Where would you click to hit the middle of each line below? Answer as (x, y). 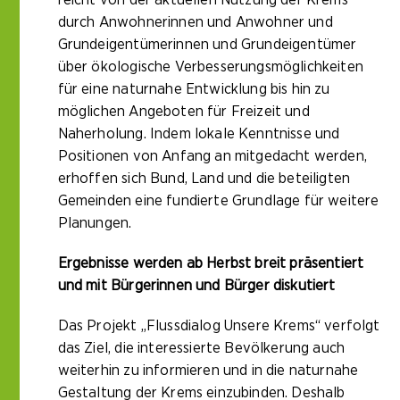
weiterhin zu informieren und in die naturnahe (208, 371)
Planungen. (95, 223)
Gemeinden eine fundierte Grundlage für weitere (218, 201)
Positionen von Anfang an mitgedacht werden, (212, 156)
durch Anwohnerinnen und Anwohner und (195, 22)
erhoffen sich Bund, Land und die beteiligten (204, 179)
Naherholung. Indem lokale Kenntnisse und (199, 134)
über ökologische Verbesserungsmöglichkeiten (210, 67)
